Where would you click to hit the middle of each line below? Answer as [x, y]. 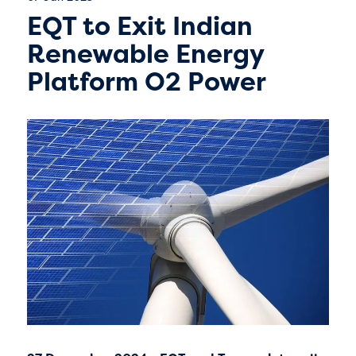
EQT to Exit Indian [139, 26]
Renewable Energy [145, 54]
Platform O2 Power [146, 81]
